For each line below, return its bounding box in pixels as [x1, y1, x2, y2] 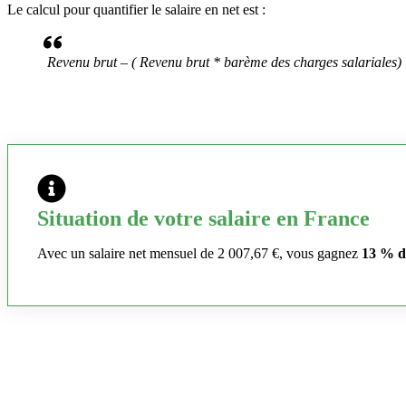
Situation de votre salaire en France [37, 207, 370, 231]
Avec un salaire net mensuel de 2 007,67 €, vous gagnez [37, 246, 362, 262]
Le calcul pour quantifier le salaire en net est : [7, 2, 266, 18]
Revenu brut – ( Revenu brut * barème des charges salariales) [47, 54, 401, 71]
